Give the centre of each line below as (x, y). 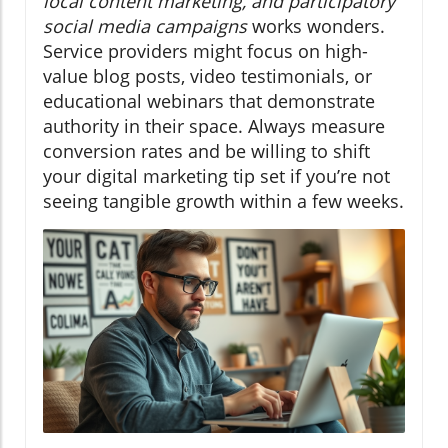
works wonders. (316, 26)
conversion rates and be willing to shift (206, 151)
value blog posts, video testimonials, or (207, 76)
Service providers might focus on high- (205, 51)
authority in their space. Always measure (214, 126)
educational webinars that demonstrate (209, 101)
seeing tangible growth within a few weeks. (223, 201)
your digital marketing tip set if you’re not (216, 176)
